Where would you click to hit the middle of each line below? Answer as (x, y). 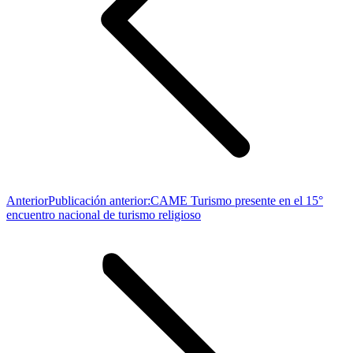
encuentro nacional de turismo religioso (104, 214)
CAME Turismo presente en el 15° (237, 200)
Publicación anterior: (99, 200)
